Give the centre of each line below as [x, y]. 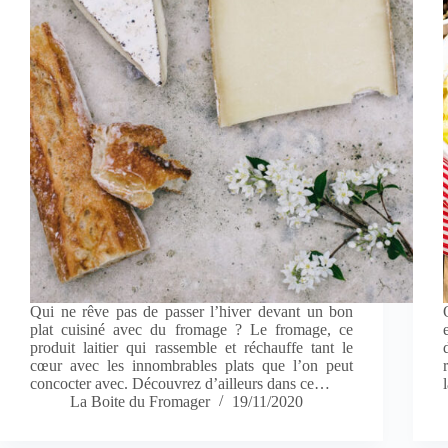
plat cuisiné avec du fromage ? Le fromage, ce [192, 330]
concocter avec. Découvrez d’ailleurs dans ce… [180, 384]
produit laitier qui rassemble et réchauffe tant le [192, 348]
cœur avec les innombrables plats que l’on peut [192, 366]
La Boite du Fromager [140, 402]
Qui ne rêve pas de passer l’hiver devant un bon [192, 312]
